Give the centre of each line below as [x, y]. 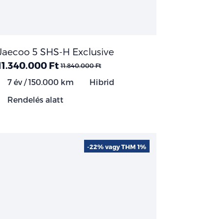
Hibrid [101, 82]
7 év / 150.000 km [39, 82]
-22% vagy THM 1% [117, 146]
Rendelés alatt [34, 99]
